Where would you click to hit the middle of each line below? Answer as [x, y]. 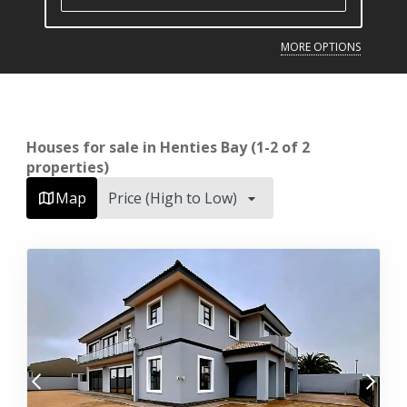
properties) [68, 167]
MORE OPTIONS [321, 47]
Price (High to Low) [173, 198]
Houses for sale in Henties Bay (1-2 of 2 [168, 147]
